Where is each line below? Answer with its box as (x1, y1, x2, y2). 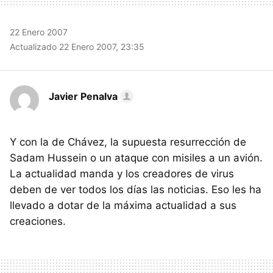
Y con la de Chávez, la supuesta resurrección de (10, 136, 246, 148)
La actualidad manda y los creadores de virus (10, 168, 234, 180)
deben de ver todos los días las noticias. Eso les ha (10, 183, 261, 196)
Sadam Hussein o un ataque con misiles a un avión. (10, 152, 263, 164)
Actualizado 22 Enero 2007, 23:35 (10, 41, 144, 52)
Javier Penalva (49, 90, 118, 102)
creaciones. (10, 215, 66, 227)
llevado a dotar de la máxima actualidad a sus (10, 199, 236, 211)
